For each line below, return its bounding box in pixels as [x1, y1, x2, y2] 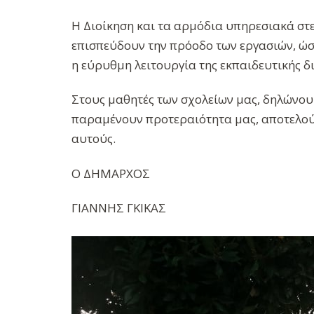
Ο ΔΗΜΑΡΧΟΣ [71, 165, 150, 182]
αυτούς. [71, 130, 116, 147]
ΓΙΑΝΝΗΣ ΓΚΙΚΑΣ [71, 199, 166, 216]
